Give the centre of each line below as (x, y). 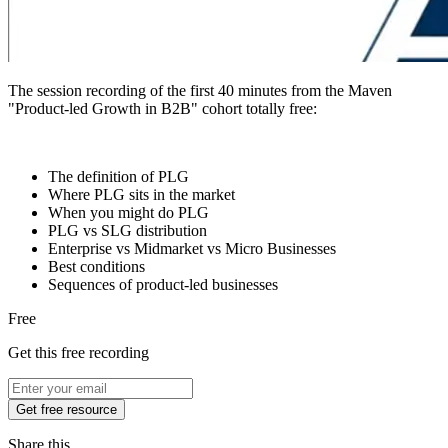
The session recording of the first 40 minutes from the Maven (200, 91)
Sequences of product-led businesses (163, 285)
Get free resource (66, 410)
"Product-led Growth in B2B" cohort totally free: (162, 109)
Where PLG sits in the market (141, 195)
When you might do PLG (128, 213)
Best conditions (96, 267)
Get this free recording (78, 353)
